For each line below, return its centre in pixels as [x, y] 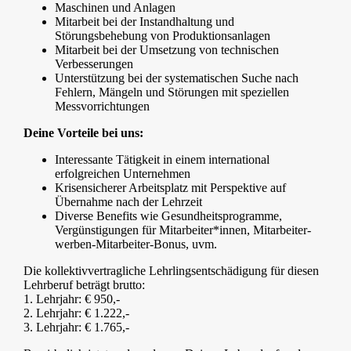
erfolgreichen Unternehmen [123, 174]
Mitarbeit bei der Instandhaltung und [145, 22]
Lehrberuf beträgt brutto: [84, 285]
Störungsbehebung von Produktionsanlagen [163, 36]
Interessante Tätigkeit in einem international [162, 160]
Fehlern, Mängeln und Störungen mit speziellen [172, 92]
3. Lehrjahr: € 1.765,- [76, 327]
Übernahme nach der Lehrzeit [128, 202]
